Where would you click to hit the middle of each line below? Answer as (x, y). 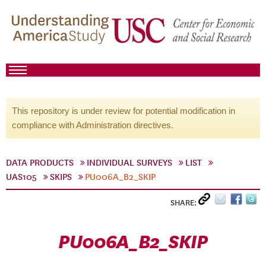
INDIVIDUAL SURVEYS (129, 163)
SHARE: (184, 203)
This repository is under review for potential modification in (123, 111)
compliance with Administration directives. (93, 125)
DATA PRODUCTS (40, 163)
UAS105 (21, 177)
